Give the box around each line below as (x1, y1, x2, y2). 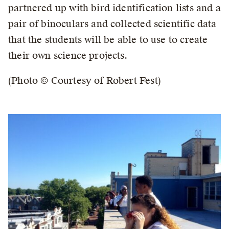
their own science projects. (8, 50, 127, 61)
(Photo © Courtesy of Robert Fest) (8, 75, 161, 86)
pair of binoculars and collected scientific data (8, 18, 217, 30)
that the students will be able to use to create (8, 34, 208, 45)
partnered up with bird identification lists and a (8, 2, 221, 14)
